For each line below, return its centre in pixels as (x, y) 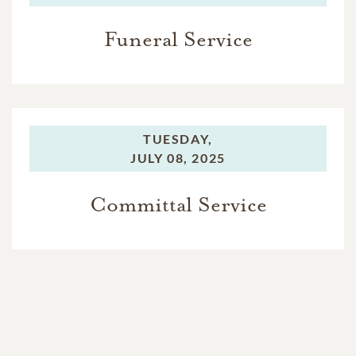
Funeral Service (178, 39)
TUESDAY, (178, 138)
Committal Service (178, 204)
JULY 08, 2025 (178, 157)
